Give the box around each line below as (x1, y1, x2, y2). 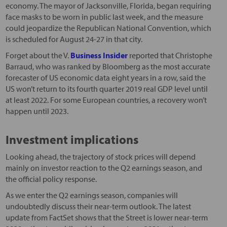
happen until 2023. (5, 105, 68, 116)
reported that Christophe (127, 50, 212, 60)
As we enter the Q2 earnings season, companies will (5, 190, 178, 200)
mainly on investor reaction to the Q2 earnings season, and (5, 162, 202, 173)
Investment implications (5, 131, 138, 147)
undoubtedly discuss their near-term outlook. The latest (5, 201, 191, 211)
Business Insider (70, 50, 128, 60)
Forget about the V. (5, 50, 70, 60)
